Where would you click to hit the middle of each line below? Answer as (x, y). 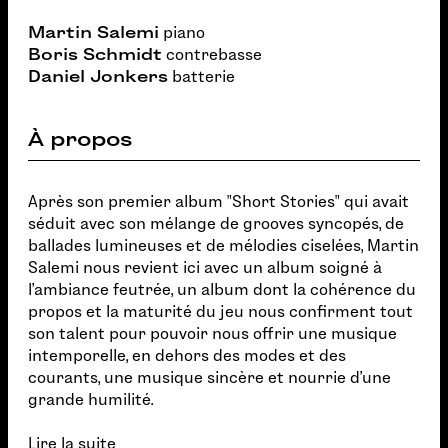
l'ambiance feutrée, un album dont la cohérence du (222, 289)
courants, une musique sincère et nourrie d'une (209, 377)
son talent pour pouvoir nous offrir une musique (212, 333)
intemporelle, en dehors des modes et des (187, 355)
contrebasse (212, 54)
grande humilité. (90, 399)
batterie (201, 76)
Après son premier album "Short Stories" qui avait (218, 201)
